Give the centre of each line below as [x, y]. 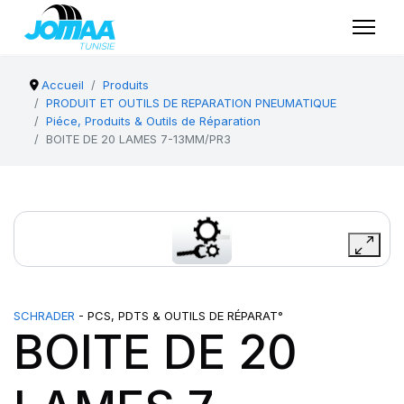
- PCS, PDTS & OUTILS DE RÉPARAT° [179, 316]
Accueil [63, 85]
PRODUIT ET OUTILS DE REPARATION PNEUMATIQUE [191, 103]
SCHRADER [44, 316]
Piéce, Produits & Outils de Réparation [153, 121]
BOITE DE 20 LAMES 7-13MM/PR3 [138, 139]
